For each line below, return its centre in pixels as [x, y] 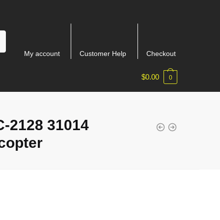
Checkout [161, 54]
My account [42, 54]
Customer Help [103, 54]
